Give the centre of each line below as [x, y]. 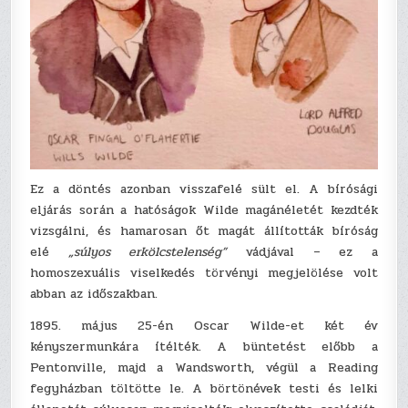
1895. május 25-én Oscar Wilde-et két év [204, 325]
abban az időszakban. [94, 293]
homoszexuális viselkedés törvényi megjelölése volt [204, 272]
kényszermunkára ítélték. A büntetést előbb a [204, 346]
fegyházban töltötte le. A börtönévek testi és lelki [204, 388]
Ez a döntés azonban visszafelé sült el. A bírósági [204, 189]
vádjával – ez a [302, 251]
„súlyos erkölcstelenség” [148, 251]
